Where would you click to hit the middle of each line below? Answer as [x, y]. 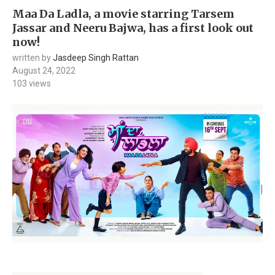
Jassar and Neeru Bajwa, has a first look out [133, 28]
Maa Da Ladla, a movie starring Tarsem [123, 14]
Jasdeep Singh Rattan [96, 57]
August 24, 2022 [44, 70]
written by [33, 57]
